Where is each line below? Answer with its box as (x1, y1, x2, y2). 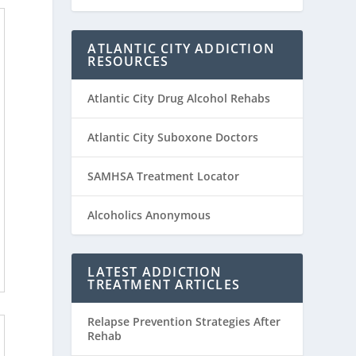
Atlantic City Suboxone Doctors (87, 130, 259, 145)
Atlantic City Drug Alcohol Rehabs (87, 91, 271, 106)
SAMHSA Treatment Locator (87, 168, 240, 184)
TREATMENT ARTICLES (87, 276, 240, 294)
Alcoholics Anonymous (87, 207, 211, 223)
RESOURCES (87, 52, 169, 71)
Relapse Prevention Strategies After (87, 314, 281, 330)
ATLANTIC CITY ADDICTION (87, 40, 275, 58)
